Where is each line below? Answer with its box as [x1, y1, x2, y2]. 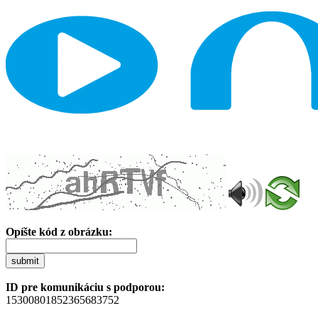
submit [11, 255, 39, 266]
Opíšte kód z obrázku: [6, 225, 112, 238]
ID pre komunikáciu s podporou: [6, 280, 165, 293]
